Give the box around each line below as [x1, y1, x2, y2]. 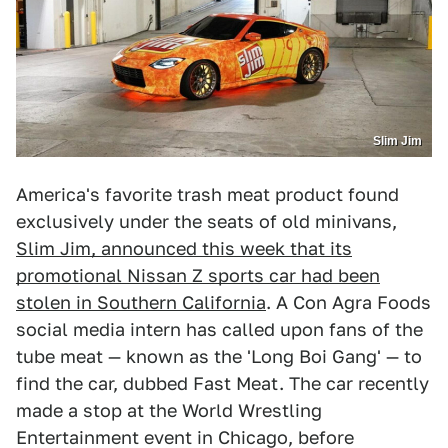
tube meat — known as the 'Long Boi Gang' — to [16, 346, 422, 368]
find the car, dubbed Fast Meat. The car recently [16, 373, 429, 395]
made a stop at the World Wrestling [16, 400, 322, 422]
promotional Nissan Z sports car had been [16, 265, 380, 287]
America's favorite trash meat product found [16, 184, 399, 206]
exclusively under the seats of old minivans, [16, 211, 397, 233]
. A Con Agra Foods [266, 292, 431, 314]
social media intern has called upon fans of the [16, 319, 423, 341]
